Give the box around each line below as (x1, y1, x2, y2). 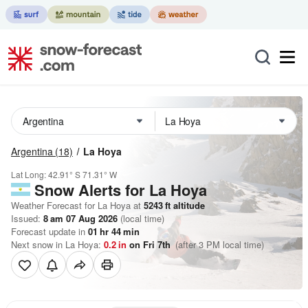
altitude (170, 199, 205, 212)
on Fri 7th (126, 238, 173, 251)
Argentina (11, 144, 53, 158)
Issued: (11, 212, 43, 225)
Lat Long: (11, 168, 48, 180)
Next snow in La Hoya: (11, 238, 104, 251)
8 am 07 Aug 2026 (43, 212, 118, 225)
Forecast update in (11, 225, 88, 238)
